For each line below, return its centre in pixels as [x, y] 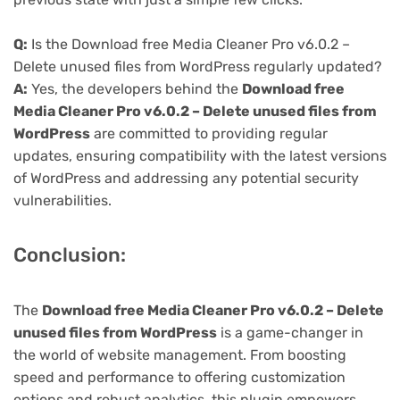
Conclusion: [70, 255]
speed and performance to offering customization [179, 378]
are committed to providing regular [209, 134]
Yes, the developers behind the [135, 89]
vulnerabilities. [62, 201]
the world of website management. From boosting [180, 355]
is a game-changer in [290, 333]
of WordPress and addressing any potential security [186, 179]
